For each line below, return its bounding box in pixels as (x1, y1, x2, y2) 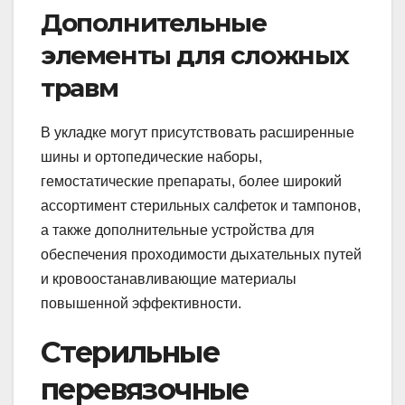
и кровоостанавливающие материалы (41, 270, 297, 287)
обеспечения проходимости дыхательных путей (41, 246, 362, 262)
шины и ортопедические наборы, (41, 148, 262, 165)
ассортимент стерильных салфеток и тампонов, (41, 197, 361, 213)
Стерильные (41, 334, 219, 370)
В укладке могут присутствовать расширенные (41, 124, 354, 140)
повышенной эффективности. (41, 295, 241, 311)
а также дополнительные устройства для (41, 221, 315, 238)
